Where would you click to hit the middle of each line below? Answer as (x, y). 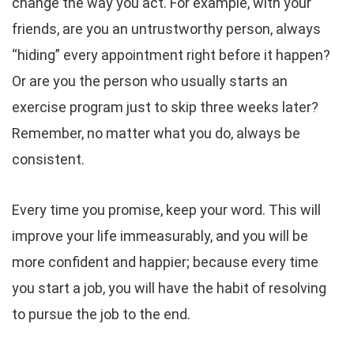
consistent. (48, 159)
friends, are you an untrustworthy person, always (166, 29)
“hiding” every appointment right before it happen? (171, 55)
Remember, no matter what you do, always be (156, 133)
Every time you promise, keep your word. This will (166, 210)
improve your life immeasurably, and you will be (160, 236)
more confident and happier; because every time (165, 262)
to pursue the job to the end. (101, 314)
